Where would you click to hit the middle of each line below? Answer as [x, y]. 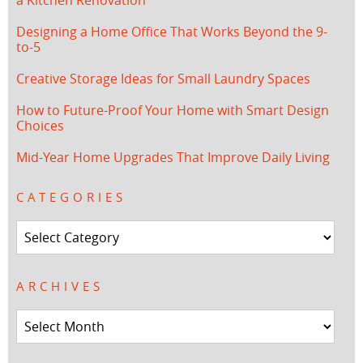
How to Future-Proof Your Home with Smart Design [173, 110]
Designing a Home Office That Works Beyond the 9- [172, 31]
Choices [40, 125]
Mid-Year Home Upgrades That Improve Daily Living [173, 157]
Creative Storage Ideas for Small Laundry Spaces [163, 78]
